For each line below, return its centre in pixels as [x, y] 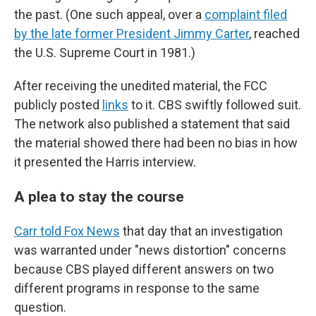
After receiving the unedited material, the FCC [141, 86]
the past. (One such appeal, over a [108, 14]
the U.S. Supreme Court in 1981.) [105, 53]
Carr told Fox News [67, 231]
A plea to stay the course [99, 196]
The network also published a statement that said [152, 124]
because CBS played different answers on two [144, 269]
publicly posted [57, 105]
